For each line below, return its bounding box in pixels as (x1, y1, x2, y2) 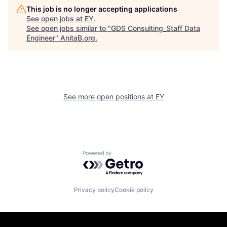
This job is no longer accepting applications (26, 5, 177, 13)
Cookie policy (114, 185, 154, 194)
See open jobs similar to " (26, 24, 111, 32)
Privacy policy (73, 185, 115, 194)
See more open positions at (63, 92, 156, 101)
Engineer (26, 33, 55, 42)
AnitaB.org (60, 33, 95, 42)
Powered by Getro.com (83, 150, 172, 161)
